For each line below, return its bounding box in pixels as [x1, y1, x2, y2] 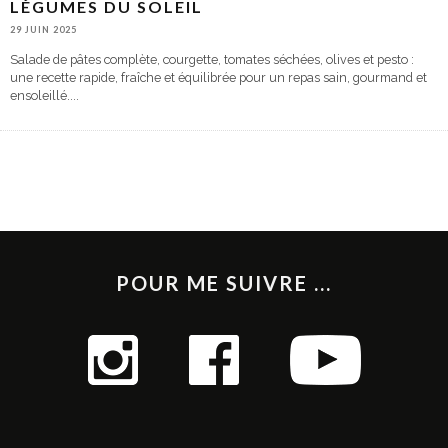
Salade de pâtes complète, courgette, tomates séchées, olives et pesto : [10, 51, 414, 67]
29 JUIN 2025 [10, 23, 77, 35]
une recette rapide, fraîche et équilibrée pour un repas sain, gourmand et [10, 69, 427, 85]
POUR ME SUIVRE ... [116, 270, 332, 295]
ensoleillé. [10, 87, 70, 103]
